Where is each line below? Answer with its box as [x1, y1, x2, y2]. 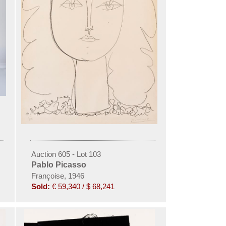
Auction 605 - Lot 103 [31, 149, 101, 158]
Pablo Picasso [31, 160, 86, 169]
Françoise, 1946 [31, 171, 84, 180]
